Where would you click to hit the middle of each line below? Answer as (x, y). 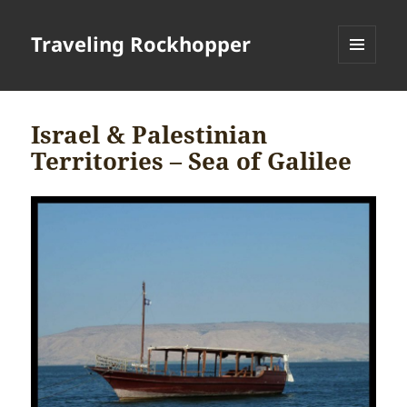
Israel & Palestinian (149, 135)
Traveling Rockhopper (141, 44)
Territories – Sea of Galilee (192, 161)
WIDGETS (364, 102)
